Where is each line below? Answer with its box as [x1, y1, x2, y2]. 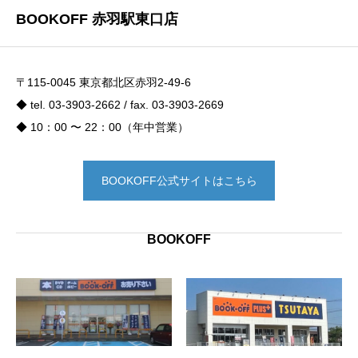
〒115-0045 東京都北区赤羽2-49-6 [16, 76, 191, 89]
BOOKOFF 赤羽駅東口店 [16, 11, 178, 28]
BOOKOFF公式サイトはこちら [101, 174, 257, 188]
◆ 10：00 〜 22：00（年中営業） [16, 121, 189, 134]
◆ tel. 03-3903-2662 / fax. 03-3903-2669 [16, 98, 224, 112]
